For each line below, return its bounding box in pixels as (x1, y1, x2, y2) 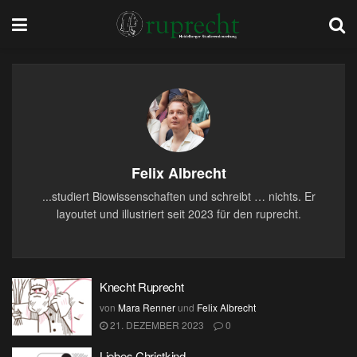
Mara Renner (118, 300, 175, 314)
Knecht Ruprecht (100, 278, 184, 295)
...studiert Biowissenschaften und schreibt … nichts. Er (41, 188, 316, 204)
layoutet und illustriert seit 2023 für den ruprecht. (56, 206, 301, 222)
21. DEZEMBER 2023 (108, 318, 204, 331)
